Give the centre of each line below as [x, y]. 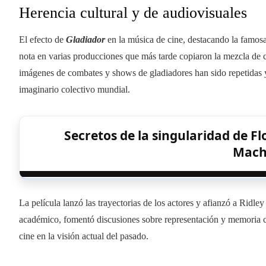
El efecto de [42, 39]
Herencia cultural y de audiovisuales [133, 12]
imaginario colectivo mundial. [75, 89]
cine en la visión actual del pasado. [84, 236]
